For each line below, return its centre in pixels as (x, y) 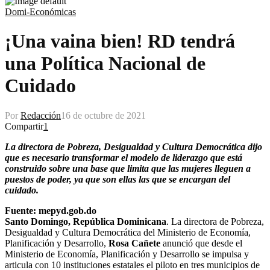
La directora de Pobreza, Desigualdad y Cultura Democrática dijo (133, 146)
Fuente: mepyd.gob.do (51, 210)
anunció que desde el (201, 243)
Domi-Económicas (40, 11)
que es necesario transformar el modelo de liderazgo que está (124, 157)
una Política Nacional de (105, 64)
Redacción (41, 115)
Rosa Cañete (134, 243)
